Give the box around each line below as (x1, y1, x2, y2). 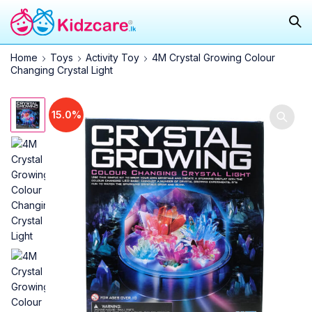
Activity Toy (86, 51, 139, 63)
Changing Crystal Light (10, 63, 113, 76)
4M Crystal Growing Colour (152, 51, 275, 63)
